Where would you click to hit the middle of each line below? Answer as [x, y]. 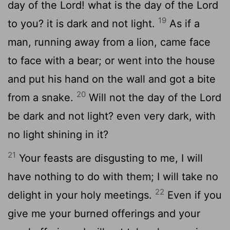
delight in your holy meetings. [81, 195]
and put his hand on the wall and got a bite [112, 79]
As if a [183, 23]
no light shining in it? [58, 134]
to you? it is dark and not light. [83, 23]
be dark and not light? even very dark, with [112, 116]
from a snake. [42, 97]
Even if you [193, 195]
